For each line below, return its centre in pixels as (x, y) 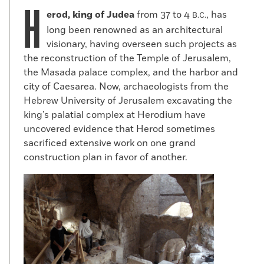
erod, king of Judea (90, 15)
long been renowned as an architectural (135, 30)
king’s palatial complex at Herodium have (115, 115)
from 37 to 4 (163, 15)
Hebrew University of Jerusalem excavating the (128, 101)
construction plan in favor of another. (105, 158)
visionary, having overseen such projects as (142, 44)
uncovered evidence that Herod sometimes (119, 129)
